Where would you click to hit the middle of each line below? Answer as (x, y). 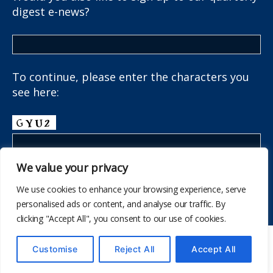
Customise (55, 249)
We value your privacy (72, 168)
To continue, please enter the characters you (131, 76)
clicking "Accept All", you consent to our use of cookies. (121, 218)
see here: (36, 92)
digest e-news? (51, 11)
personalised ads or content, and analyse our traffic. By (121, 204)
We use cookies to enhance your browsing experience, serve (131, 189)
